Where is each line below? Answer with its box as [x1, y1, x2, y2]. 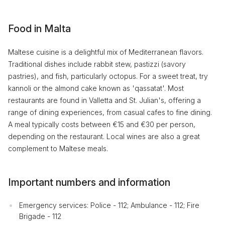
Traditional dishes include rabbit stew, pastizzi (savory [8, 60, 186, 68]
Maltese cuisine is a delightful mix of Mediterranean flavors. [8, 48, 203, 56]
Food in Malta [8, 23, 71, 35]
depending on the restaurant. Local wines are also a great [8, 132, 200, 141]
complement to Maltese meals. [8, 144, 108, 153]
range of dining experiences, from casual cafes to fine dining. [8, 108, 212, 117]
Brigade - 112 [19, 212, 61, 220]
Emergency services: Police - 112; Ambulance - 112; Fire [19, 201, 199, 209]
